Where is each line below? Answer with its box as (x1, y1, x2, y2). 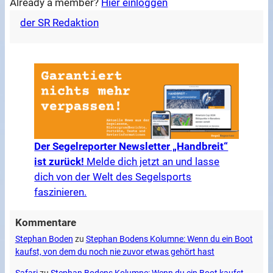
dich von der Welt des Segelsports (34, 171, 192, 183)
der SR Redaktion (20, 16, 99, 29)
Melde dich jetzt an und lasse (84, 155, 220, 168)
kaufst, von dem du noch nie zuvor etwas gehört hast (15, 246, 214, 257)
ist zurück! (34, 155, 85, 168)
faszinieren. (34, 186, 87, 199)
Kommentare (15, 216, 76, 229)
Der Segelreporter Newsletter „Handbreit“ (34, 140, 229, 153)
